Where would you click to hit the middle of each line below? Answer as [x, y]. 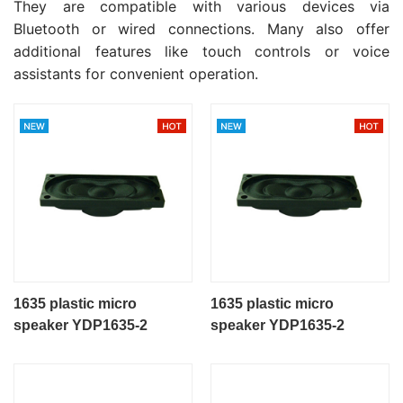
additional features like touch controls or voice [201, 51]
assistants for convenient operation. [136, 74]
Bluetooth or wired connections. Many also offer [201, 29]
